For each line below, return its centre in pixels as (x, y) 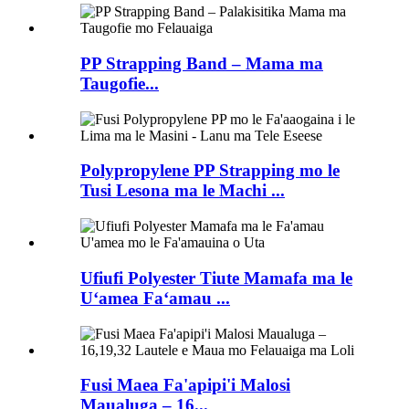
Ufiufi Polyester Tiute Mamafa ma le (216, 278)
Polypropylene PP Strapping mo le (210, 171)
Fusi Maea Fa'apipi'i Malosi (185, 385)
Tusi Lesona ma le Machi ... (183, 191)
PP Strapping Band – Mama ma (202, 63)
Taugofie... (120, 83)
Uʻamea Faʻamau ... (155, 298)
